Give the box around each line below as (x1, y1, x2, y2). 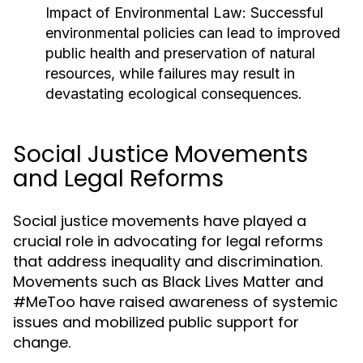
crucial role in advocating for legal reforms (13, 231, 323, 251)
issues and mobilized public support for (13, 312, 299, 332)
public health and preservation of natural (45, 45, 315, 62)
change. (13, 332, 70, 352)
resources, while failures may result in (45, 65, 295, 82)
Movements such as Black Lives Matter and (13, 271, 323, 292)
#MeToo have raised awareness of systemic (13, 292, 338, 312)
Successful (246, 4, 323, 21)
